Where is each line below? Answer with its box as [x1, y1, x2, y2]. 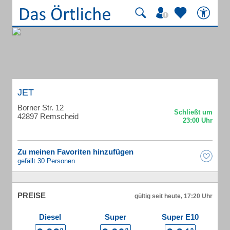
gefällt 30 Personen [17, 157, 75, 165]
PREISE [17, 191, 46, 200]
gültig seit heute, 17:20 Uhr [135, 193, 213, 200]
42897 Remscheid [17, 112, 79, 121]
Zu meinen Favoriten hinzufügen [17, 147, 133, 156]
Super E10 [162, 213, 199, 221]
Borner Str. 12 [17, 103, 64, 112]
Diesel [39, 213, 61, 221]
